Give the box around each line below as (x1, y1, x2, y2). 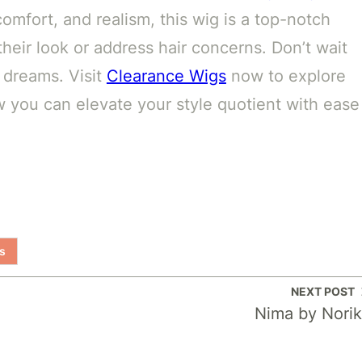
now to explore (225, 65, 346, 86)
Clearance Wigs (106, 65, 226, 86)
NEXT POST (291, 284, 356, 299)
